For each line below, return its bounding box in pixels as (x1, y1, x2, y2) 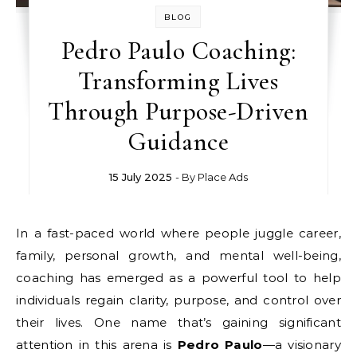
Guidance (127, 125, 229, 157)
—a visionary (262, 336, 341, 352)
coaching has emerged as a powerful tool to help (16, 269, 341, 285)
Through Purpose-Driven (48, 95, 309, 127)
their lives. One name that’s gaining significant (16, 314, 341, 330)
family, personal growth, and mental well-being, (16, 247, 341, 263)
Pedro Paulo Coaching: (61, 34, 296, 66)
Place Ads (197, 170, 248, 183)
